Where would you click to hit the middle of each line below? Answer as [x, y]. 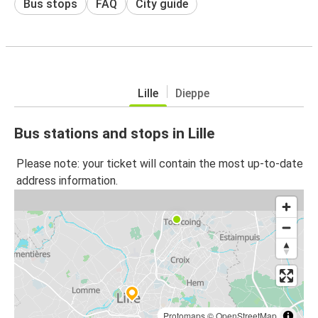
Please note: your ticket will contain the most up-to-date [160, 164]
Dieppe [192, 93]
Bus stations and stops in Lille [114, 133]
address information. [67, 181]
